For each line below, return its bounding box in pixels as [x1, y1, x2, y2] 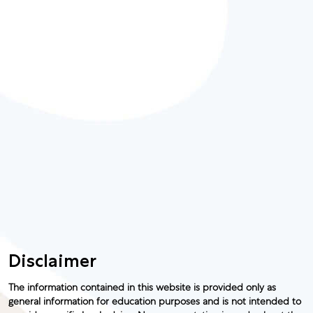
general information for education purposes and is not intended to [8, 297, 301, 307]
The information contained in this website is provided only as [8, 283, 276, 293]
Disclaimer [8, 249, 96, 271]
